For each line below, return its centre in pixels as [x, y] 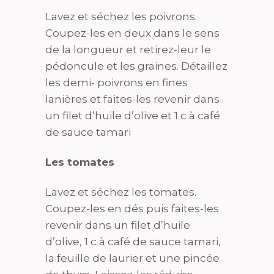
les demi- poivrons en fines [117, 83]
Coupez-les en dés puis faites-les [132, 209]
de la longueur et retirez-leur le [128, 50]
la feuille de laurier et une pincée [132, 258]
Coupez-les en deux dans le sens [132, 33]
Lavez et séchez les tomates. [121, 192]
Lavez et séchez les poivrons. [121, 17]
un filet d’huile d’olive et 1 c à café [133, 116]
